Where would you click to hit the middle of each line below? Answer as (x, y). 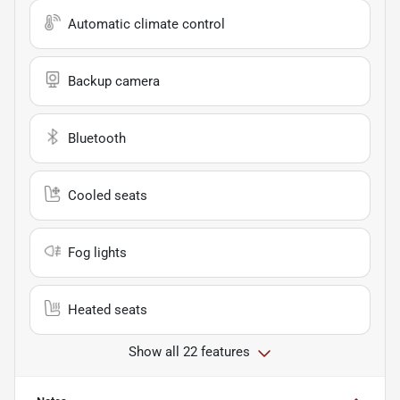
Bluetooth (97, 139)
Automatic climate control (146, 25)
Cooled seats (108, 196)
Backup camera (114, 82)
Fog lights (97, 253)
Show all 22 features (189, 352)
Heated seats (108, 310)
